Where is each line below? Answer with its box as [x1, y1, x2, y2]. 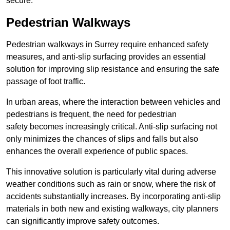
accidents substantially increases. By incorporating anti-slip [6, 192, 221, 201]
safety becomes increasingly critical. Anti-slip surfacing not [6, 122, 217, 131]
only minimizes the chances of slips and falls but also [6, 135, 198, 144]
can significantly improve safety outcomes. [6, 217, 159, 226]
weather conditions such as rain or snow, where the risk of [6, 180, 215, 189]
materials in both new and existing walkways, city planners [6, 204, 218, 214]
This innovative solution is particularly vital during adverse [6, 167, 216, 177]
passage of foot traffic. [6, 77, 85, 86]
